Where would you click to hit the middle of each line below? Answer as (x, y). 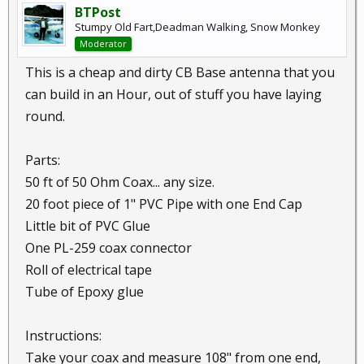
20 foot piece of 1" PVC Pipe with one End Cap (164, 204)
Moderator (103, 43)
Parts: (43, 160)
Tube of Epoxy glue (84, 292)
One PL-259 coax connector (108, 248)
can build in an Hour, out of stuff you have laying (173, 94)
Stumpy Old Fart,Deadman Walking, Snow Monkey (197, 27)
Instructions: (63, 336)
